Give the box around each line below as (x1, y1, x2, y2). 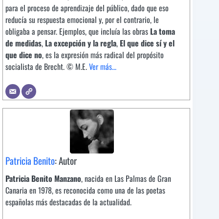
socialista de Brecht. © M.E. (5, 61, 89, 73)
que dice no (5, 49, 42, 61)
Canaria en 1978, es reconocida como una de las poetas (5, 184, 165, 197)
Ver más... (89, 61, 116, 73)
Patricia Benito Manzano (5, 173, 81, 185)
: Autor (55, 153, 77, 168)
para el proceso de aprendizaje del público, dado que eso (5, 2, 169, 14)
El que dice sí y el (120, 37, 175, 49)
